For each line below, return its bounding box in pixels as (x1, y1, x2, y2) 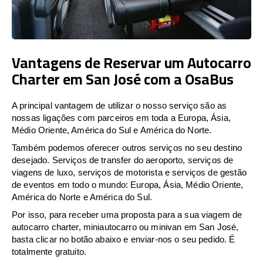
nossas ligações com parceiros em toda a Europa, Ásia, (12, 112, 231, 123)
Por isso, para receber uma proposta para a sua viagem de (12, 209, 242, 220)
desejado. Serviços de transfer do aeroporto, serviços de (12, 154, 234, 165)
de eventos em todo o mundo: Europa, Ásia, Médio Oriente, (12, 179, 244, 190)
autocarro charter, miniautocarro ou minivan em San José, (12, 221, 239, 232)
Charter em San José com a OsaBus (12, 65, 234, 93)
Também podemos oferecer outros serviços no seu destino (12, 142, 242, 153)
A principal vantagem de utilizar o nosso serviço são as (12, 100, 227, 110)
